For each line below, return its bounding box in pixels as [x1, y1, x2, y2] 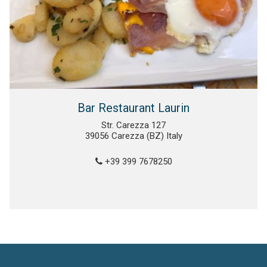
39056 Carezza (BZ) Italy [85, 131, 182, 142]
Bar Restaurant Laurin [77, 101, 190, 116]
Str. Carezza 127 [101, 120, 166, 131]
